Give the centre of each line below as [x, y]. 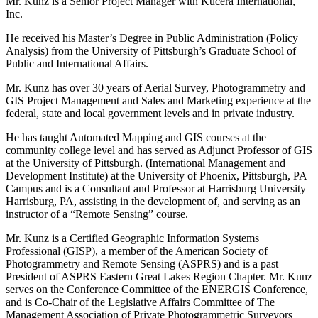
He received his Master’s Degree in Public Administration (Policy [152, 38]
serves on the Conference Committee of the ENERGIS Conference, [157, 290]
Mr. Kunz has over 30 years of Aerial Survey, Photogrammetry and [155, 88]
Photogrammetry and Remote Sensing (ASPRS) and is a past [142, 264]
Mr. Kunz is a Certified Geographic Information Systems [132, 238]
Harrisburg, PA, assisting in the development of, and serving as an [153, 202]
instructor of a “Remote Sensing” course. [97, 214]
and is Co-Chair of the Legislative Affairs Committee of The [140, 302]
